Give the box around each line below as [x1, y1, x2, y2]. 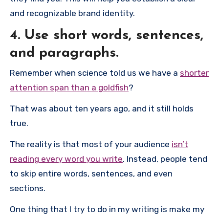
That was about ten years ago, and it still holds [10, 103, 194, 113]
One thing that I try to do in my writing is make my [10, 204, 204, 214]
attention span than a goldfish [10, 82, 129, 92]
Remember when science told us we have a [10, 67, 180, 78]
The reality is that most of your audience [10, 139, 172, 149]
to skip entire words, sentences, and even [10, 168, 173, 178]
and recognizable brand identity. [10, 8, 135, 19]
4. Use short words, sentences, [10, 29, 203, 43]
